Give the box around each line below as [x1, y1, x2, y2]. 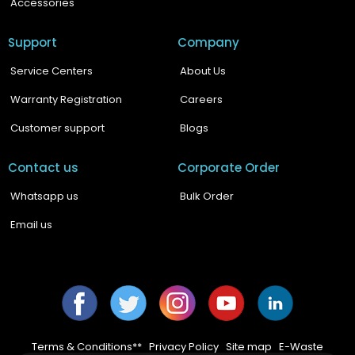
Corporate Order [177, 159, 280, 176]
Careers [180, 92, 223, 107]
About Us [180, 63, 226, 78]
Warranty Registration [10, 92, 122, 107]
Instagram [158, 302, 216, 318]
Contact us [8, 159, 78, 176]
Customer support [10, 120, 105, 136]
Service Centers [10, 63, 93, 78]
